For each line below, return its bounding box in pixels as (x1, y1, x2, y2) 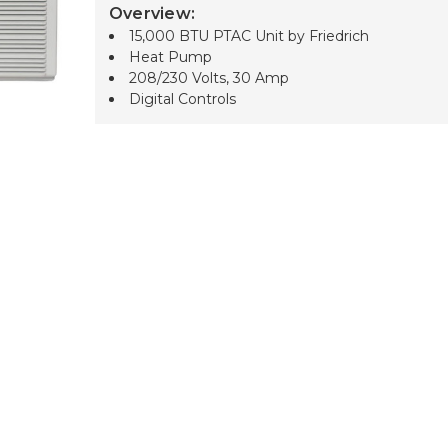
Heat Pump (128, 48, 212, 67)
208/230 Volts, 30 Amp (128, 69, 289, 88)
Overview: (108, 4, 196, 24)
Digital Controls (128, 90, 236, 109)
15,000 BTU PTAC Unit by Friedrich (128, 27, 369, 46)
